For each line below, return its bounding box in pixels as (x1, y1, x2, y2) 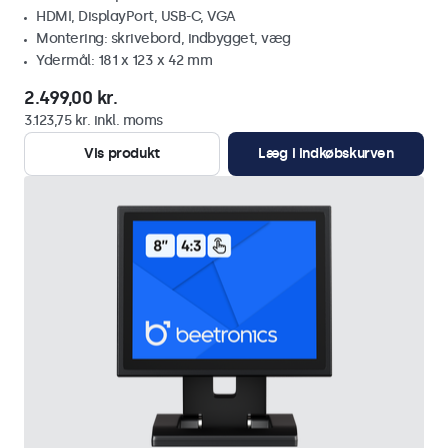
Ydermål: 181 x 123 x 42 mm (36, 52, 212, 69)
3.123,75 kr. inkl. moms (24, 112, 163, 129)
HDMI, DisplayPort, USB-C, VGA (36, 8, 236, 25)
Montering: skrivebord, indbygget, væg (36, 30, 291, 47)
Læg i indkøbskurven (258, 145, 394, 162)
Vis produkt (84, 145, 160, 162)
